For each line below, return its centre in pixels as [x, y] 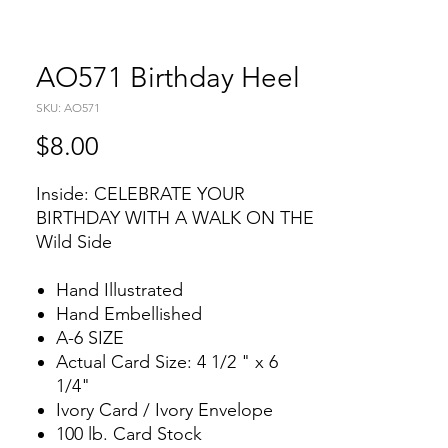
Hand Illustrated [119, 290]
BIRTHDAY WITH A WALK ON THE [175, 218]
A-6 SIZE [90, 338]
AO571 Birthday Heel [168, 77]
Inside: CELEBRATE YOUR [140, 194]
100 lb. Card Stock [131, 434]
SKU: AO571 [68, 107]
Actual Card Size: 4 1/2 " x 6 [167, 362]
